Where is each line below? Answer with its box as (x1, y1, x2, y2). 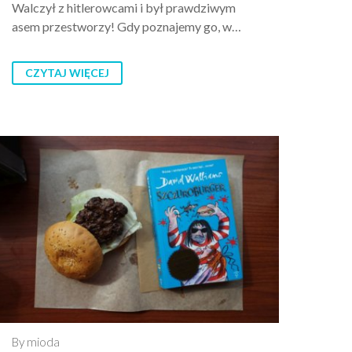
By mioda (12, 335, 60, 350)
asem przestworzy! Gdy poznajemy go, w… (12, 18, 241, 34)
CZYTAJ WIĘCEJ (25, 65, 109, 79)
